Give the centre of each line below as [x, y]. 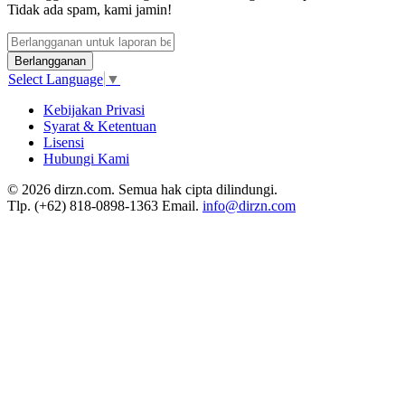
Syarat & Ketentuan [100, 127]
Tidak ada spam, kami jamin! [89, 9]
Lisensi [64, 143]
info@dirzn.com [249, 206]
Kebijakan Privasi [94, 110]
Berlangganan [50, 61]
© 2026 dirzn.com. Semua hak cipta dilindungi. [142, 190]
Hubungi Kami [86, 159]
